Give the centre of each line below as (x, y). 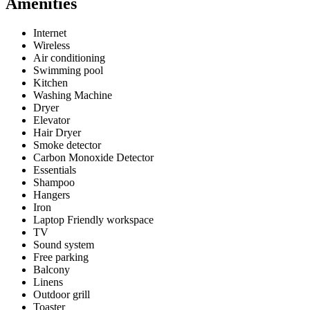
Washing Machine (73, 95)
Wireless (52, 45)
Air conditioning (69, 57)
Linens (48, 282)
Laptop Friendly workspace (93, 219)
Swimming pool (68, 70)
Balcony (52, 269)
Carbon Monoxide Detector (93, 157)
